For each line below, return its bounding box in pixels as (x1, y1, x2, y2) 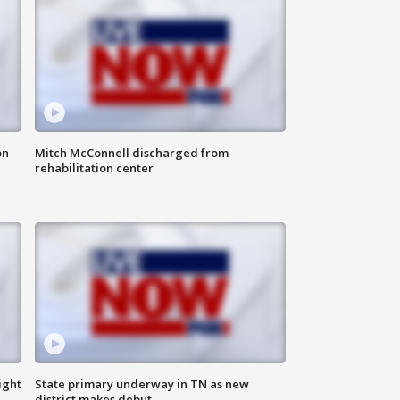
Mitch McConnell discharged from (35, 145, 229, 162)
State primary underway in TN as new (35, 376, 250, 393)
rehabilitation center (35, 160, 154, 177)
